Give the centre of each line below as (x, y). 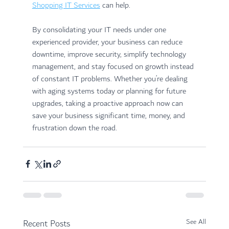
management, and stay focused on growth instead (114, 66)
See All (196, 222)
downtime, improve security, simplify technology (110, 54)
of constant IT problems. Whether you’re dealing (111, 79)
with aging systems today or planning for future (110, 91)
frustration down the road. (74, 128)
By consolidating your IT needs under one (100, 30)
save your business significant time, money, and (109, 116)
